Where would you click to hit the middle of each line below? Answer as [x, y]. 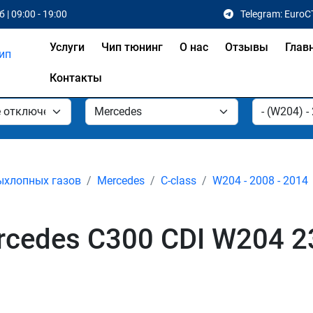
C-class [179, 181]
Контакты [76, 78]
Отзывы [247, 47]
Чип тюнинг [132, 47]
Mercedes [121, 181]
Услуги [67, 47]
